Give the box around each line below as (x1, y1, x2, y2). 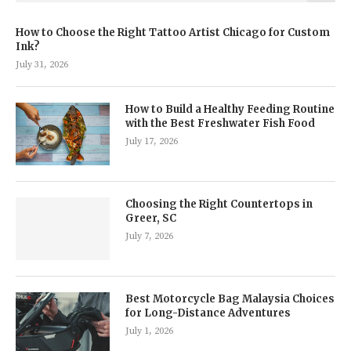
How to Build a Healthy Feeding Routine (125, 102, 335, 116)
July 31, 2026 (16, 58, 68, 71)
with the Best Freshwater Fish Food (125, 116, 315, 130)
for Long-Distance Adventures (125, 306, 291, 320)
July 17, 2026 (125, 135, 178, 147)
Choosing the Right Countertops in (125, 197, 313, 211)
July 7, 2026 (125, 230, 173, 242)
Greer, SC (125, 211, 176, 225)
